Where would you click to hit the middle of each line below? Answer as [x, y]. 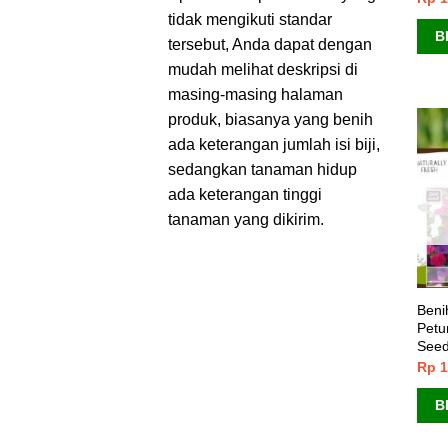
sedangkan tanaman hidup [262, 170]
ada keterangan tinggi [244, 195]
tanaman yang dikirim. [245, 220]
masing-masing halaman [255, 95]
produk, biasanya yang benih [270, 120]
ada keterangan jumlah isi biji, [273, 145]
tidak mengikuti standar [249, 20]
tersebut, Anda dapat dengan [269, 45]
